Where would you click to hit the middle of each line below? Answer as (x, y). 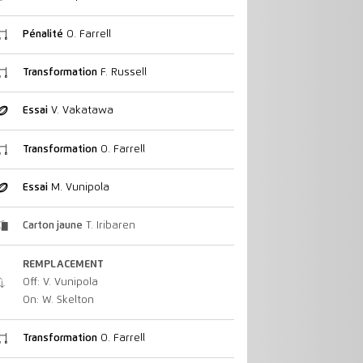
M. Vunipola (78, 187)
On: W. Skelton (58, 300)
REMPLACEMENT (63, 264)
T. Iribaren (109, 226)
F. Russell (122, 72)
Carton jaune (52, 226)
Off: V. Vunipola (60, 282)
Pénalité (43, 34)
